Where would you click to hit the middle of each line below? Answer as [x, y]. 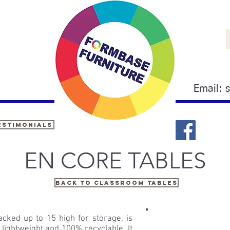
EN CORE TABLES [115, 161]
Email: [209, 89]
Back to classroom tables [117, 183]
